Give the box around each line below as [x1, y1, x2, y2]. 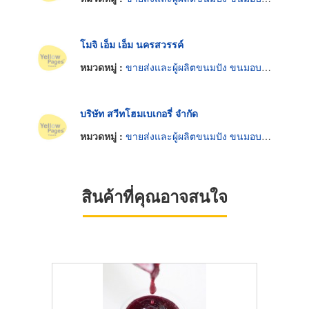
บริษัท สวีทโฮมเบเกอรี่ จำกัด [80, 106, 198, 120]
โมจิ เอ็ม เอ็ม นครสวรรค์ [80, 37, 183, 51]
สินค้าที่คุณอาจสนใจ [81, 184, 228, 208]
